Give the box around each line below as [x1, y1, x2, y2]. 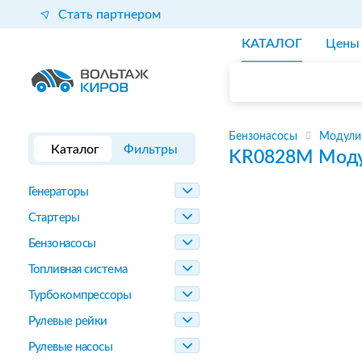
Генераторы [27, 186, 89, 198]
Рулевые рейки [27, 315, 107, 327]
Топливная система [27, 263, 128, 276]
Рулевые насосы [27, 341, 113, 353]
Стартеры [27, 212, 80, 224]
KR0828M [229, 148, 314, 166]
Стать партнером [57, 7, 161, 21]
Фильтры [124, 143, 179, 156]
